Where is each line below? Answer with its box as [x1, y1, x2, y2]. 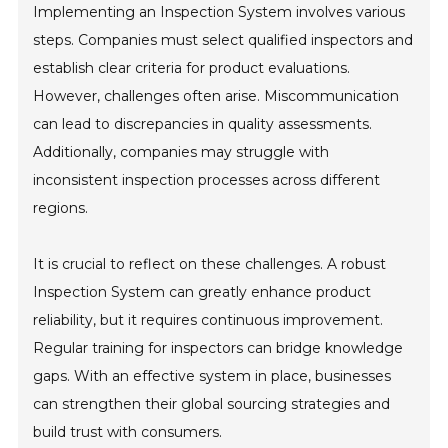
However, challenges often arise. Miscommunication [33, 87, 400, 105]
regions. [33, 199, 89, 217]
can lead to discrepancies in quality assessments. [33, 115, 373, 133]
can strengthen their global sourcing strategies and [33, 395, 391, 413]
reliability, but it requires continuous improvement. [33, 311, 384, 329]
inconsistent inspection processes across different [33, 171, 381, 189]
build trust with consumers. [33, 423, 223, 441]
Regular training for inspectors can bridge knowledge [33, 339, 404, 357]
